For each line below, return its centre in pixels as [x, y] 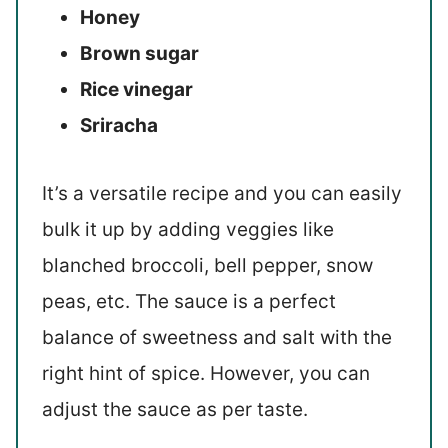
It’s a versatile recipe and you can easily [222, 193]
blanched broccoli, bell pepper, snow [208, 265]
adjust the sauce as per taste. [175, 409]
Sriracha [119, 125]
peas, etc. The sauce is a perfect [189, 301]
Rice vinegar [137, 89]
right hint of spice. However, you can [206, 373]
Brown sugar [140, 53]
